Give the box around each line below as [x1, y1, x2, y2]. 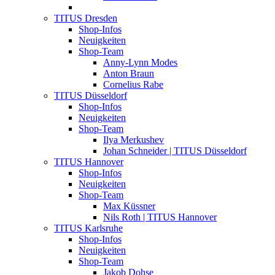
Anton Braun [103, 68, 154, 79]
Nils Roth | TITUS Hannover [103, 212, 217, 223]
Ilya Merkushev [103, 134, 164, 145]
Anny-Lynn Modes [103, 57, 177, 68]
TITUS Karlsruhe [54, 223, 123, 234]
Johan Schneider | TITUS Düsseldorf [103, 145, 247, 157]
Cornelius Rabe [103, 79, 163, 90]
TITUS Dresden [54, 13, 117, 24]
